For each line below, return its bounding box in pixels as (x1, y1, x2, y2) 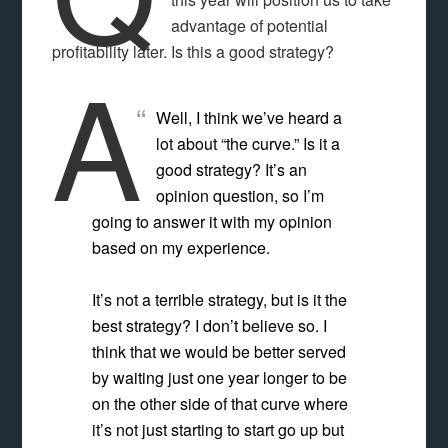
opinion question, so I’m (155, 184, 324, 207)
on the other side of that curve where (92, 392, 349, 415)
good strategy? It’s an (155, 158, 307, 181)
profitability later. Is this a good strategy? (52, 40, 335, 63)
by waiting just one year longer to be (92, 366, 348, 389)
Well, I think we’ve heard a (155, 106, 342, 129)
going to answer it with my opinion (92, 210, 333, 233)
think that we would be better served (92, 340, 347, 363)
